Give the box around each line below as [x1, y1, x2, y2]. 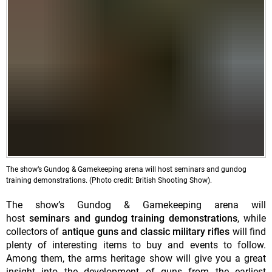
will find [229, 225, 267, 237]
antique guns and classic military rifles [61, 225, 230, 237]
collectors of [6, 225, 62, 237]
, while [237, 212, 267, 224]
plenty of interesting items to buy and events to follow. [6, 239, 266, 251]
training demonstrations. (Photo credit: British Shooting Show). [6, 175, 212, 185]
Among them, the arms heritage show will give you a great [6, 252, 266, 264]
